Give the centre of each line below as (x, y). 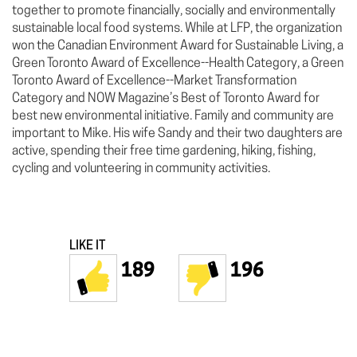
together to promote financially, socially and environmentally (174, 12)
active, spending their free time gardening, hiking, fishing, (164, 152)
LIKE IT (87, 247)
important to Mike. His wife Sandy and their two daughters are (177, 134)
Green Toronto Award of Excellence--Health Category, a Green (178, 64)
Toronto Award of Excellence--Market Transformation (154, 82)
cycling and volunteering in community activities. (141, 169)
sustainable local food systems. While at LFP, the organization (177, 29)
